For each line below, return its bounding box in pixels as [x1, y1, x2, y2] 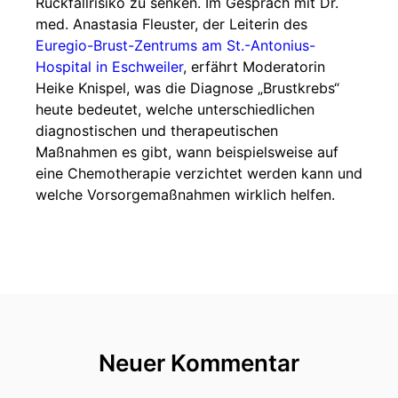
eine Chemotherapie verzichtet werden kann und [36, 164, 362, 182]
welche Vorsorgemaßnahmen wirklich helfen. [36, 186, 335, 203]
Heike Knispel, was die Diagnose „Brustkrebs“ [36, 79, 339, 97]
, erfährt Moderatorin [183, 58, 325, 76]
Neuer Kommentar [99, 349, 299, 377]
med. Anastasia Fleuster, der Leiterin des [36, 15, 307, 33]
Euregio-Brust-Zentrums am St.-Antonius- [36, 36, 315, 54]
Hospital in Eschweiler [36, 58, 183, 76]
